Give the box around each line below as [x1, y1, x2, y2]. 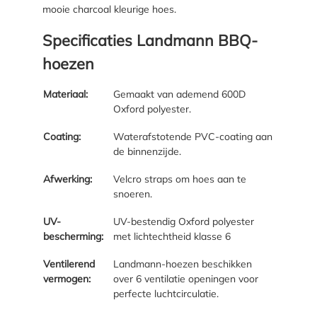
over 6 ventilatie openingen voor [113, 272, 258, 285]
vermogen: [43, 272, 91, 285]
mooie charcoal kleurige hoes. [42, 2, 176, 16]
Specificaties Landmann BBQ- [42, 30, 258, 50]
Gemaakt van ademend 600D [113, 87, 246, 100]
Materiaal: [43, 87, 88, 100]
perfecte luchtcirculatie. [113, 287, 219, 300]
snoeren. [113, 187, 152, 200]
